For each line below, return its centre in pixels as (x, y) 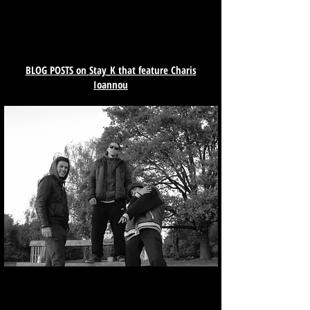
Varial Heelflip (111, 151)
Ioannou (111, 84)
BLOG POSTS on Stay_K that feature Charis (111, 70)
